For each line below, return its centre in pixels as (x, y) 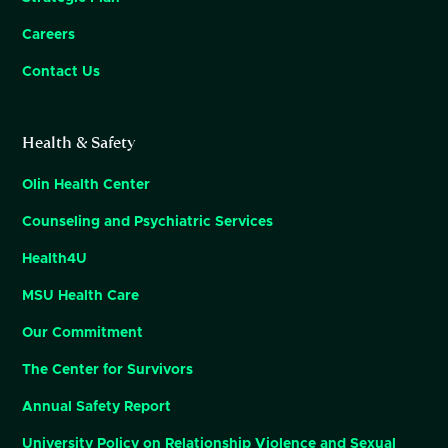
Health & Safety (79, 143)
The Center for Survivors (108, 370)
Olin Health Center (86, 185)
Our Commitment (83, 333)
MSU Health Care (81, 296)
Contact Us (61, 72)
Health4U (55, 259)
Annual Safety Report (97, 407)
